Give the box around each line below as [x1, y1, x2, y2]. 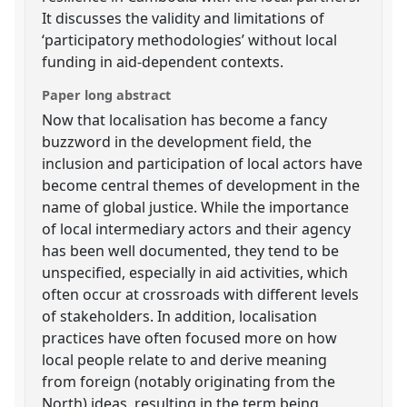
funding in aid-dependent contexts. [42, 51, 284, 72]
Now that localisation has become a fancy [42, 109, 328, 130]
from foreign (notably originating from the [42, 371, 336, 392]
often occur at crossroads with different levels [42, 283, 360, 304]
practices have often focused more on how [42, 327, 338, 348]
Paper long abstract [42, 85, 172, 104]
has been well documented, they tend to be [42, 240, 340, 261]
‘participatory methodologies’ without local [42, 29, 338, 50]
